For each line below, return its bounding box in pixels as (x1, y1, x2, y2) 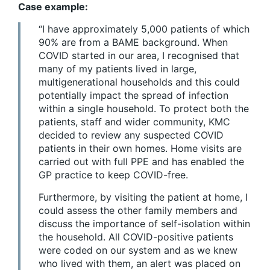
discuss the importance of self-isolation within (39, 217, 250, 230)
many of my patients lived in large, (39, 62, 196, 75)
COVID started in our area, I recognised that (39, 49, 239, 61)
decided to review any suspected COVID (39, 128, 224, 141)
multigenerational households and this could (39, 75, 240, 88)
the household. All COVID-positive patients (39, 230, 233, 243)
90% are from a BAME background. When (39, 36, 228, 48)
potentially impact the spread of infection (39, 89, 228, 101)
